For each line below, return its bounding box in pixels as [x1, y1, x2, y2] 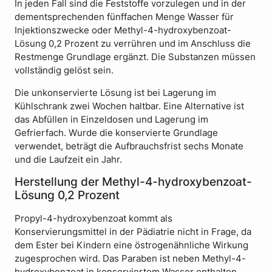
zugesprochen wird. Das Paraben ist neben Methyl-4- [15, 253, 246, 265]
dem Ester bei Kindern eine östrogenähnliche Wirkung [15, 240, 248, 251]
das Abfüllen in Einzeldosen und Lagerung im [15, 114, 208, 125]
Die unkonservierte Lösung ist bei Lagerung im [15, 87, 216, 98]
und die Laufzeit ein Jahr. [15, 154, 122, 165]
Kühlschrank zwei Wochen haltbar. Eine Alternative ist [15, 100, 244, 112]
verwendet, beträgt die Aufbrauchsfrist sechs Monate [15, 140, 243, 152]
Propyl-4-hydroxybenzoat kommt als [15, 213, 172, 225]
